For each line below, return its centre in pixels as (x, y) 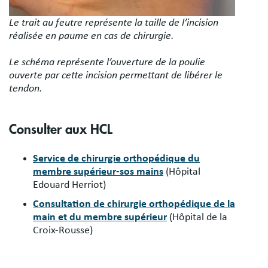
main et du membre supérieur (100, 217)
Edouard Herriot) (69, 185)
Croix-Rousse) (63, 231)
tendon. (26, 89)
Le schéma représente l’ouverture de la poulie (107, 63)
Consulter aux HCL (61, 130)
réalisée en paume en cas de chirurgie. (92, 36)
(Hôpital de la (198, 217)
